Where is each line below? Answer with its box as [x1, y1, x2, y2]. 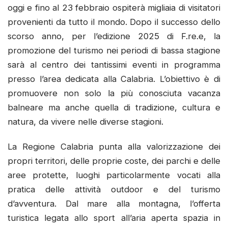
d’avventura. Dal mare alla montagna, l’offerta [8, 198, 220, 209]
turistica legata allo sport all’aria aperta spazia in [8, 213, 220, 223]
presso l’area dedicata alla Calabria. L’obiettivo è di [8, 73, 220, 84]
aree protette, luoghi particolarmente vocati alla [8, 170, 220, 181]
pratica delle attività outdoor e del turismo [8, 184, 220, 195]
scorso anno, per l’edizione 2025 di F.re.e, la [8, 31, 220, 41]
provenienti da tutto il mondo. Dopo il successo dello [8, 16, 220, 27]
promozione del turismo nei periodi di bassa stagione [8, 45, 220, 55]
